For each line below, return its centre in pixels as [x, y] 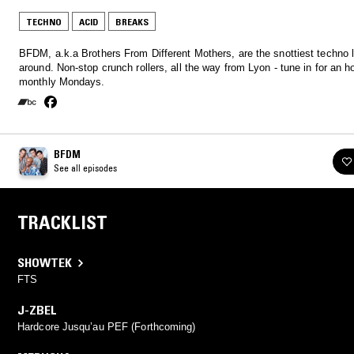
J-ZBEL [37, 310]
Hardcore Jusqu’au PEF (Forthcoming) [107, 327]
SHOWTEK [45, 263]
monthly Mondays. [62, 82]
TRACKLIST [62, 223]
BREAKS [132, 22]
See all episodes [85, 168]
